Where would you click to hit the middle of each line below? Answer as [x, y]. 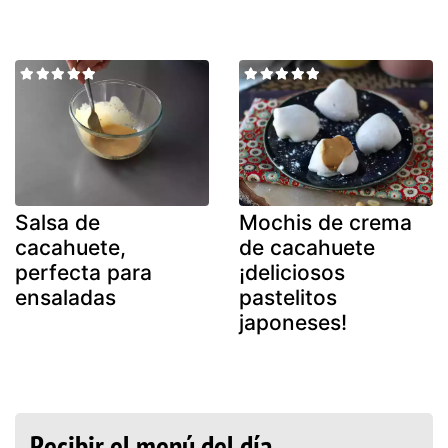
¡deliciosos [292, 272]
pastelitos [288, 297]
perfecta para [83, 272]
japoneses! [293, 322]
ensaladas [65, 297]
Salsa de [57, 222]
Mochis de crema [325, 222]
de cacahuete [307, 247]
